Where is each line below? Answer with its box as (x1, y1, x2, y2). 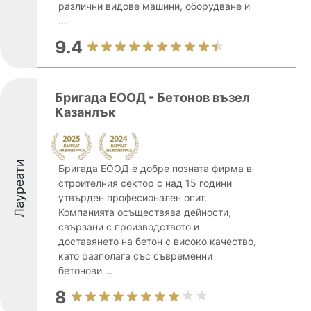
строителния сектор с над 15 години (58, 177, 232, 189)
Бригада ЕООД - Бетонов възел (55, 90, 250, 105)
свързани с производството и (58, 221, 199, 233)
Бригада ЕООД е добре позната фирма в (58, 162, 252, 174)
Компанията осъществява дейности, (58, 206, 231, 218)
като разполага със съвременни (58, 250, 212, 262)
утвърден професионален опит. (58, 192, 207, 203)
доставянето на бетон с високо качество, (58, 235, 256, 247)
